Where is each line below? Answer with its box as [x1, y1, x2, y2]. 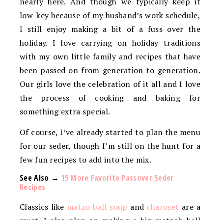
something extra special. [20, 106, 110, 117]
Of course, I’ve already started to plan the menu [20, 127, 200, 137]
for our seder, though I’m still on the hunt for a [20, 140, 200, 151]
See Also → [20, 172, 61, 183]
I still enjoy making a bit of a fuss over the [20, 24, 200, 34]
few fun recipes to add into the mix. [20, 154, 153, 165]
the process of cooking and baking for [20, 92, 200, 103]
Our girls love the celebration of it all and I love [20, 79, 200, 89]
